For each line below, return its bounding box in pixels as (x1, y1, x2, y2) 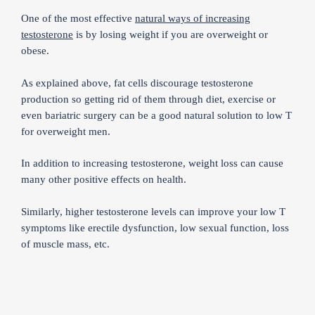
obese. (21, 45, 49, 56)
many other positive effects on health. (21, 174, 186, 185)
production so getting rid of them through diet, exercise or (21, 93, 276, 105)
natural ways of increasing (135, 13, 250, 24)
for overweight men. (21, 125, 110, 137)
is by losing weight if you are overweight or (73, 29, 268, 40)
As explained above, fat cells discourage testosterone (21, 77, 253, 89)
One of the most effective (21, 13, 135, 24)
